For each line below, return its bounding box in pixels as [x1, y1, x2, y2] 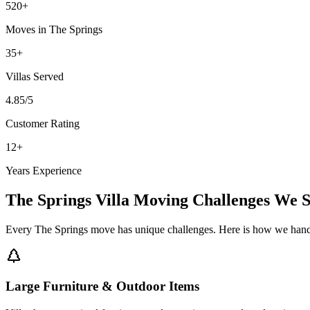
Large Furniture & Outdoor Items [6, 279, 199, 294]
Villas [6, 70, 30, 82]
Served [30, 70, 64, 82]
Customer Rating [6, 117, 80, 129]
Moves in [6, 23, 49, 35]
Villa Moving [95, 190, 188, 209]
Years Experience [6, 164, 82, 176]
